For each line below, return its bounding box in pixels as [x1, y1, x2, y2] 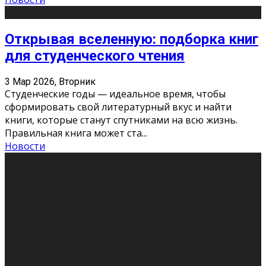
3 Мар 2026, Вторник [5, 75, 96, 87]
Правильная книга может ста [5, 126, 142, 140]
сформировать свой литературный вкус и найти [5, 100, 232, 113]
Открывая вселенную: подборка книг [5, 30, 258, 47]
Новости [5, 139, 45, 153]
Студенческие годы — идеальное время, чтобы [5, 87, 226, 100]
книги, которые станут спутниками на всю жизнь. [5, 113, 237, 126]
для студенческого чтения [5, 47, 185, 64]
